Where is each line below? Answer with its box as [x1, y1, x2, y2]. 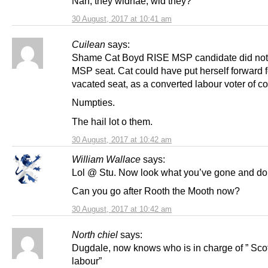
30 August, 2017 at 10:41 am [72, 14, 172, 24]
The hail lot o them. [72, 115, 153, 127]
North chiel [72, 229, 118, 240]
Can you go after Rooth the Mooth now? [72, 185, 240, 196]
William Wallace [72, 153, 141, 165]
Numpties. [72, 97, 115, 108]
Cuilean [72, 39, 105, 50]
